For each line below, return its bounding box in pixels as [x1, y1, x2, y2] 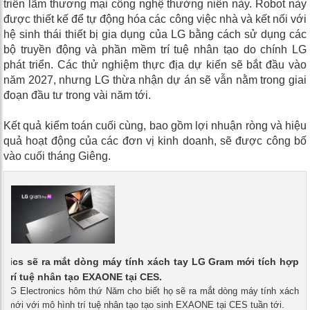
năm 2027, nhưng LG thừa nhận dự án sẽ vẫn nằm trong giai [3, 73, 307, 86]
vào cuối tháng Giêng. [3, 149, 111, 162]
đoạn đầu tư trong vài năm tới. [3, 89, 151, 101]
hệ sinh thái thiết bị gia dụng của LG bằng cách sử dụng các [3, 28, 307, 40]
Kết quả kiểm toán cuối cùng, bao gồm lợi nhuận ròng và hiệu [3, 119, 307, 131]
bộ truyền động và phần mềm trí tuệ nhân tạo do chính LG [3, 43, 307, 55]
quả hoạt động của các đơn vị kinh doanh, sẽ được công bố [3, 134, 307, 147]
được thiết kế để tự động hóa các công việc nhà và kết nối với [3, 12, 307, 25]
